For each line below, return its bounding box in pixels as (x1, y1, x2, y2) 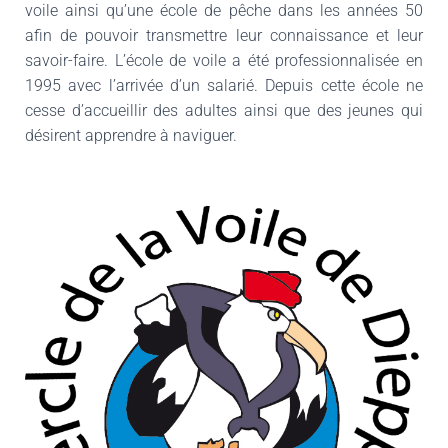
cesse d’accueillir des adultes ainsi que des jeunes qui (25, 101, 423, 120)
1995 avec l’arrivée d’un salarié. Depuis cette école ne (25, 76, 423, 95)
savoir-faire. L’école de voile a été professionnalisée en (25, 51, 423, 70)
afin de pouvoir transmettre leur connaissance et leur (25, 26, 423, 45)
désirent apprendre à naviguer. (25, 126, 237, 145)
